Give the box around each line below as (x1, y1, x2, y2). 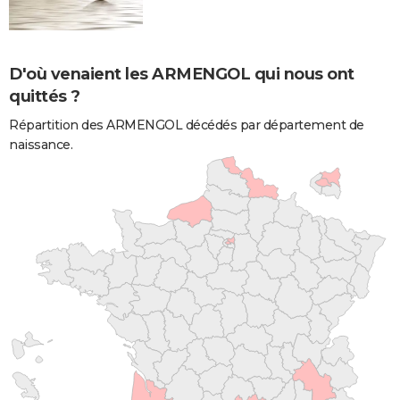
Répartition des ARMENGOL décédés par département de (9, 116, 364, 133)
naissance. (9, 136, 72, 153)
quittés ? (9, 86, 80, 106)
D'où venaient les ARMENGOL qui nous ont (9, 63, 354, 84)
